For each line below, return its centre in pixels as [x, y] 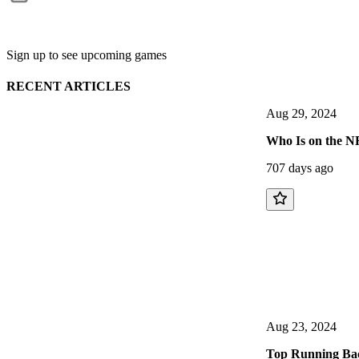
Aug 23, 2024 [301, 327]
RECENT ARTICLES [69, 87]
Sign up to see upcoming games [87, 55]
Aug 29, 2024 [301, 114]
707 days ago [300, 168]
